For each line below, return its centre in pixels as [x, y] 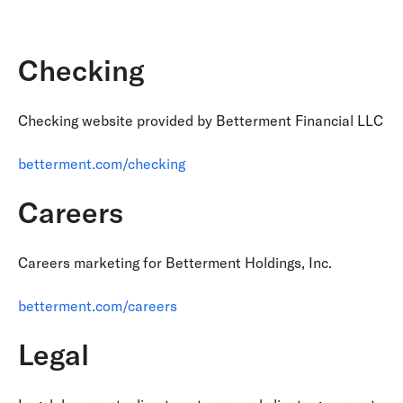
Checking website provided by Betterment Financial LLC [201, 121]
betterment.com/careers [98, 306]
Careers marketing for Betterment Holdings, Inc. [175, 263]
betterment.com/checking [102, 164]
